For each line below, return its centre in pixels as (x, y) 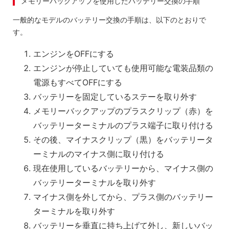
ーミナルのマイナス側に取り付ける (99, 154)
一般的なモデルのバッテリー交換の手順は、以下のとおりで (110, 20)
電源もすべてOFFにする (78, 83)
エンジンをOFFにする (74, 54)
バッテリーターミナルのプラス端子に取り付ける (123, 125)
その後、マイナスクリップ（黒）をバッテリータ (123, 140)
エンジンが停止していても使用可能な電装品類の (123, 68)
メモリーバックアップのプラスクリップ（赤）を (123, 111)
